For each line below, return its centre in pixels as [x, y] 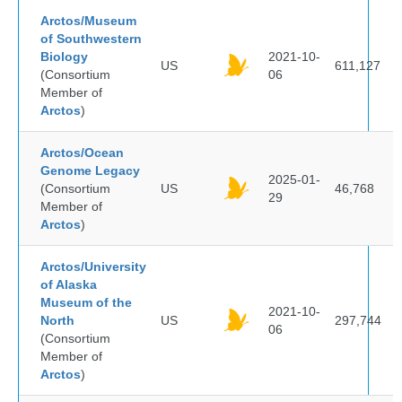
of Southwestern [91, 39]
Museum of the [86, 302]
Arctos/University [93, 267]
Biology [64, 57]
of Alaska [69, 284]
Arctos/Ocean [82, 153]
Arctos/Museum [88, 21]
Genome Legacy [90, 170]
